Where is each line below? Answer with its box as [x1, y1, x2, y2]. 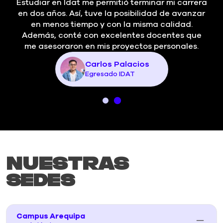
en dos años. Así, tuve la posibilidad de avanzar [18, 8, 205, 19]
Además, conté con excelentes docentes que [21, 30, 202, 41]
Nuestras [6, 152, 129, 174]
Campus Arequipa [16, 211, 85, 222]
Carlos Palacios [85, 59, 149, 70]
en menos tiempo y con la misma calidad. [30, 19, 193, 30]
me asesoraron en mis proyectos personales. [24, 41, 199, 52]
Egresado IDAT [85, 69, 135, 79]
